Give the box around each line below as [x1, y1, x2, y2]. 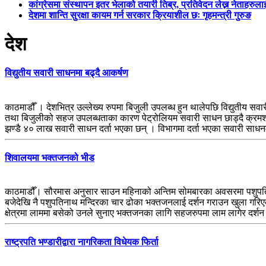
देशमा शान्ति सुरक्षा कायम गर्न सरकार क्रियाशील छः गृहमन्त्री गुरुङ [28, 9, 251, 20]
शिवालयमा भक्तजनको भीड [5, 152, 94, 163]
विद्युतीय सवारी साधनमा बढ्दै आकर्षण [5, 68, 128, 78]
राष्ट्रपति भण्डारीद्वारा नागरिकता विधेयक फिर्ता [5, 237, 159, 248]
